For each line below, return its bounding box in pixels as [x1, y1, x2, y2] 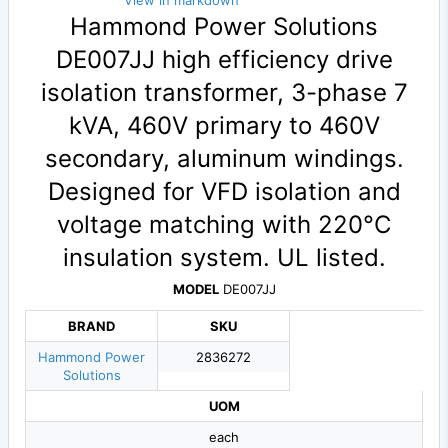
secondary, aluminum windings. [44, 144, 404, 174]
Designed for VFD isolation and [47, 177, 401, 207]
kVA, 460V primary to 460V [68, 111, 380, 141]
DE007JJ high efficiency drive [55, 45, 393, 75]
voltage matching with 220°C [57, 210, 391, 240]
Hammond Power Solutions [70, 12, 378, 42]
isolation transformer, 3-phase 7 [40, 78, 408, 108]
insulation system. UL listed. [62, 243, 386, 273]
